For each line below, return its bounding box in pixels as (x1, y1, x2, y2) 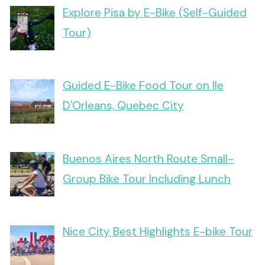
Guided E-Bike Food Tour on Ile (62, 78, 224, 93)
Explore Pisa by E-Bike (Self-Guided (62, 5, 247, 20)
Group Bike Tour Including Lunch (62, 171, 231, 186)
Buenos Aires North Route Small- (62, 151, 234, 166)
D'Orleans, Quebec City (62, 98, 184, 114)
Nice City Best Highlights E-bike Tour (62, 224, 253, 240)
